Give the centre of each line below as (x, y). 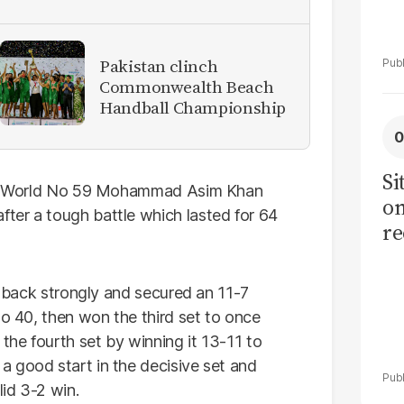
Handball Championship (193, 107)
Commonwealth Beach (187, 86)
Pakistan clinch (159, 65)
